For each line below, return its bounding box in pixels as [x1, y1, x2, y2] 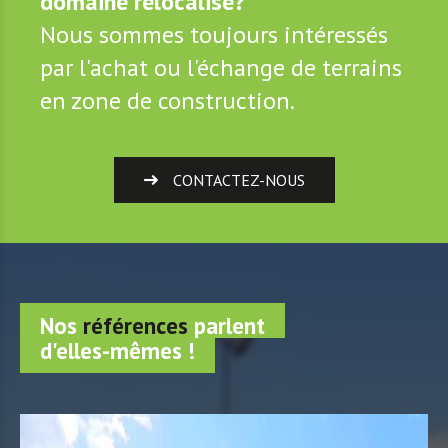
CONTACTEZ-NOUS [172, 170, 305, 190]
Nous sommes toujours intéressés [40, 19, 388, 50]
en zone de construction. [40, 85, 295, 116]
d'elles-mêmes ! [40, 336, 195, 365]
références [83, 311, 194, 340]
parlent [194, 311, 265, 340]
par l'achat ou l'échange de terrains [40, 52, 402, 83]
